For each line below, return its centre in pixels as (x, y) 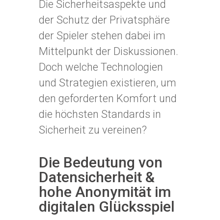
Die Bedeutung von (101, 162)
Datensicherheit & (97, 177)
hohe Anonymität (95, 192)
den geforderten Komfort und (108, 98)
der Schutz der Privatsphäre (104, 20)
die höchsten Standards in (100, 114)
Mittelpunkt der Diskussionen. (109, 51)
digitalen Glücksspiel (107, 206)
